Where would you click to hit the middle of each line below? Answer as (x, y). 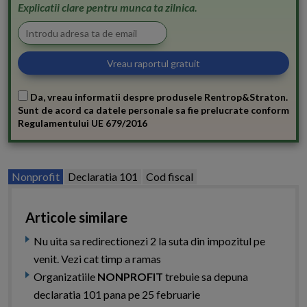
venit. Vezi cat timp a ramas (97, 259)
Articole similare (76, 218)
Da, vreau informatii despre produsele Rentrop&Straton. (158, 97)
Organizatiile (65, 277)
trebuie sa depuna (206, 277)
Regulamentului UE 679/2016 (83, 123)
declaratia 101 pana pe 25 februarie (117, 295)
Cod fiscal (170, 177)
